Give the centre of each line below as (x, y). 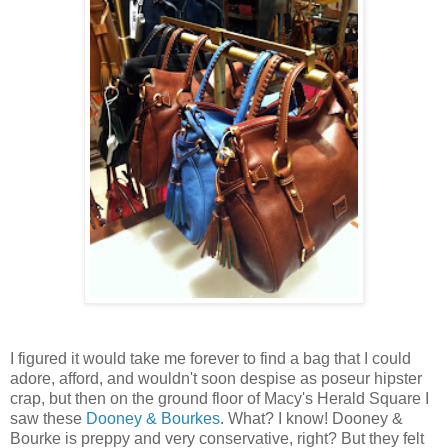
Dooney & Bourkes (153, 419)
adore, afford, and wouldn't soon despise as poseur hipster (216, 379)
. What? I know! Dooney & (311, 419)
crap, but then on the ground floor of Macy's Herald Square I (219, 399)
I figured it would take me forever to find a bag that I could (210, 359)
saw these (48, 419)
